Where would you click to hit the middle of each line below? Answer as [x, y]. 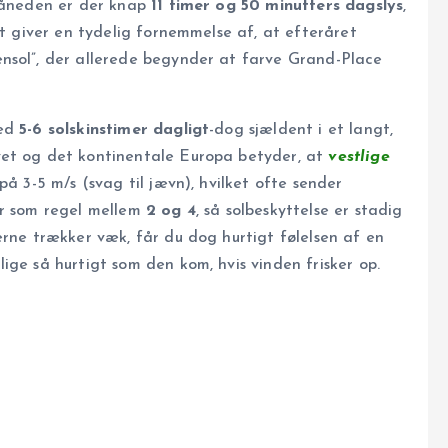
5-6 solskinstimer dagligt [114, 130]
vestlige [359, 157]
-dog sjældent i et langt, [301, 130]
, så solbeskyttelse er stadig [299, 211]
